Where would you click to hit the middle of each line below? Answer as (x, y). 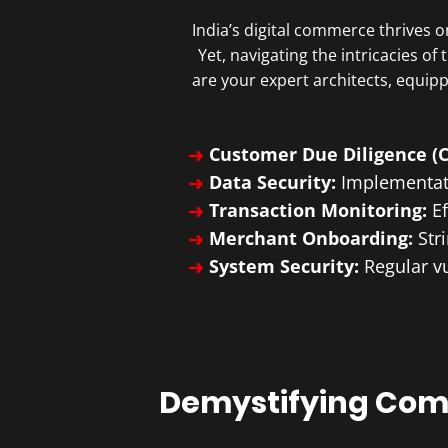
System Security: (286, 266)
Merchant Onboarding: (313, 238)
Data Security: (274, 182)
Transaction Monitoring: (320, 210)
